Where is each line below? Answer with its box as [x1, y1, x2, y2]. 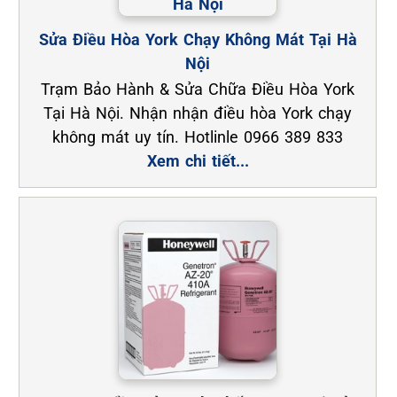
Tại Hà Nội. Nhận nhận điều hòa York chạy [43, 103, 353, 122]
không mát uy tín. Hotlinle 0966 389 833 [52, 127, 344, 146]
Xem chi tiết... [146, 151, 249, 170]
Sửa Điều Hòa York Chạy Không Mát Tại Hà [38, 29, 357, 49]
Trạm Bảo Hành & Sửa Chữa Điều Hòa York [41, 79, 355, 98]
